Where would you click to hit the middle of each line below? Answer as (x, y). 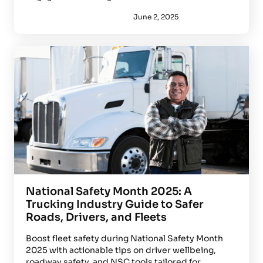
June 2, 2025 (156, 17)
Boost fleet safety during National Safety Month (124, 238)
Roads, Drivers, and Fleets (96, 217)
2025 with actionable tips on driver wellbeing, (121, 250)
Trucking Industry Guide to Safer (115, 204)
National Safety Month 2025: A (109, 191)
